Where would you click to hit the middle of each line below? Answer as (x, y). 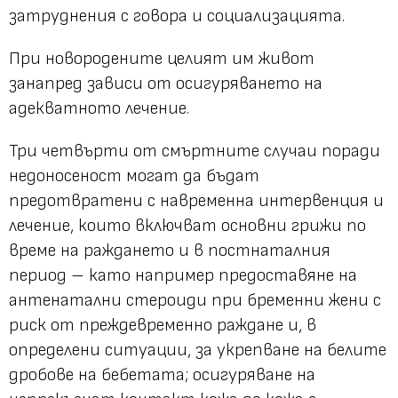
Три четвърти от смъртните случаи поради (195, 151)
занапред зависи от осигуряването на (166, 83)
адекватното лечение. (99, 108)
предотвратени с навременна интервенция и (196, 200)
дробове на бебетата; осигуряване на (162, 374)
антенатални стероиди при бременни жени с (195, 300)
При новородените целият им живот (162, 58)
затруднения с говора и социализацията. (177, 16)
